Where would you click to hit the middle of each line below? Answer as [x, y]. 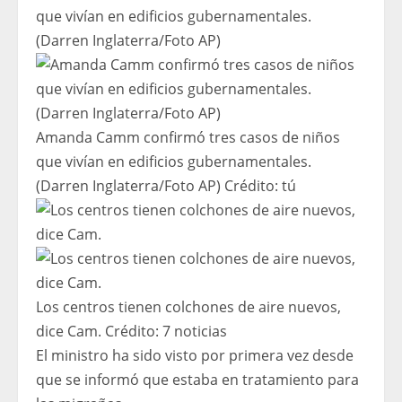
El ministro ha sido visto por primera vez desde [195, 356]
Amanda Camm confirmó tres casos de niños [188, 138]
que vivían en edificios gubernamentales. [174, 162]
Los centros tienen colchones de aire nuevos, [188, 307]
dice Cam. [69, 332]
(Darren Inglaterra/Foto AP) [128, 186]
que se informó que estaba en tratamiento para [197, 380]
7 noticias [195, 332]
